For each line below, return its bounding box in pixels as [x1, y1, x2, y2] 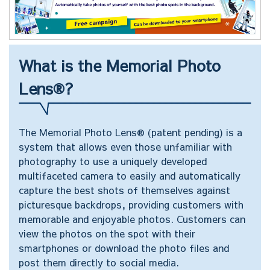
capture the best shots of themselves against [19, 183, 230, 196]
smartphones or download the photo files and [19, 240, 229, 254]
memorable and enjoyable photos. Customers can [19, 212, 245, 225]
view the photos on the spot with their [19, 226, 195, 240]
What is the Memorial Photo [19, 54, 221, 76]
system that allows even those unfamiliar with [19, 139, 232, 153]
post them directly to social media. [19, 255, 179, 269]
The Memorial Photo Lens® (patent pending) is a [19, 125, 242, 139]
